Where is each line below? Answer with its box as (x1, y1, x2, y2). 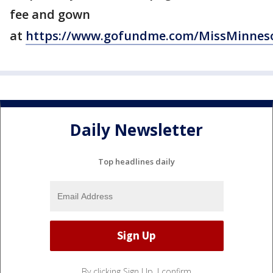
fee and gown (10, 6, 90, 23)
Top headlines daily (98, 155, 175, 167)
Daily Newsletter (70, 119, 203, 141)
